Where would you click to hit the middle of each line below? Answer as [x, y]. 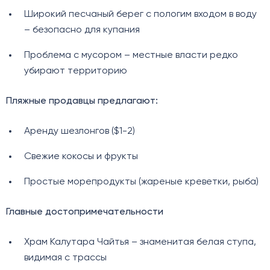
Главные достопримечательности [85, 212]
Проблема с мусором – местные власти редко [131, 56]
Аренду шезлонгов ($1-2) [79, 132]
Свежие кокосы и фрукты [81, 157]
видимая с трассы [65, 258]
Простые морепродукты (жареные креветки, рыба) [141, 182]
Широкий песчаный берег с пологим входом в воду [140, 15]
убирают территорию [75, 71]
